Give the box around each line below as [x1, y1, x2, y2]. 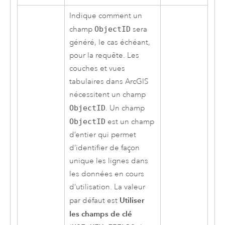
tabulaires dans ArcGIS [69, 76, 148, 86]
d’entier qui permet [69, 130, 136, 140]
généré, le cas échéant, [69, 37, 150, 47]
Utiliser [119, 195, 144, 205]
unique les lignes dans [69, 156, 148, 166]
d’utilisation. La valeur [69, 182, 145, 192]
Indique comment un [69, 11, 142, 21]
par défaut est [69, 195, 120, 205]
